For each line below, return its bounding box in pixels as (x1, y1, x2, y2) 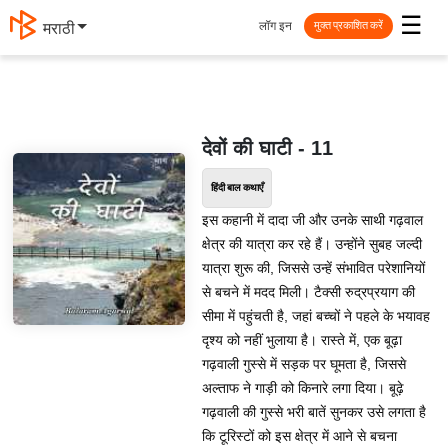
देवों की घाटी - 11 (201, 137, 333, 159)
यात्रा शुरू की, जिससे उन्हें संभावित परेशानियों (201, 260, 425, 276)
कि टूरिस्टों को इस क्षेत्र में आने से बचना (201, 428, 397, 444)
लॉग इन (259, 15, 292, 36)
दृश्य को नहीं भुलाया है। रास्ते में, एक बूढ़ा (201, 332, 402, 348)
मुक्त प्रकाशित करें (314, 16, 383, 35)
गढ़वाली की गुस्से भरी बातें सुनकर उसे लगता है (201, 404, 426, 420)
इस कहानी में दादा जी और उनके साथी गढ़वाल (201, 212, 423, 228)
